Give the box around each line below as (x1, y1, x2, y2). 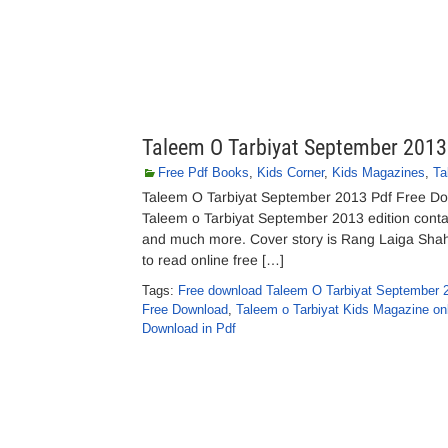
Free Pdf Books (158, 165, 249, 180)
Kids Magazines (332, 165, 425, 180)
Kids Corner (257, 165, 324, 180)
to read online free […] (142, 252, 284, 268)
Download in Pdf (142, 321, 236, 336)
